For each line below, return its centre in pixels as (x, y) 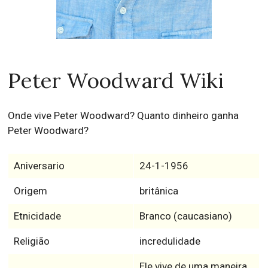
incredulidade (170, 241)
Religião (31, 241)
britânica (159, 191)
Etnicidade (37, 216)
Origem (30, 191)
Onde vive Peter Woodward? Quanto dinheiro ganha (124, 115)
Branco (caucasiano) (185, 216)
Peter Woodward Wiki (116, 80)
